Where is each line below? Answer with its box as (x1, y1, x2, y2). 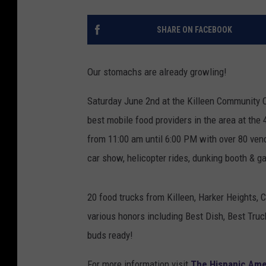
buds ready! (87, 229, 133, 241)
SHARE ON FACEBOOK (156, 25, 232, 34)
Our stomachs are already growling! (87, 66, 227, 78)
